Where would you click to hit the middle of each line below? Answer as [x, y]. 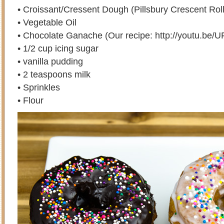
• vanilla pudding [50, 61]
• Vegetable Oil [47, 22]
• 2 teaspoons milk [54, 74]
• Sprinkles [39, 87]
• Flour [30, 100]
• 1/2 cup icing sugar [58, 48]
